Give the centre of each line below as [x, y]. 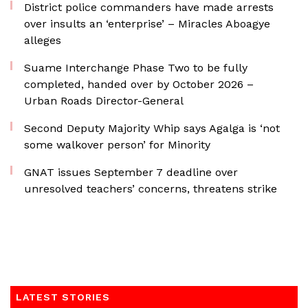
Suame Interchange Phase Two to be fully [136, 68]
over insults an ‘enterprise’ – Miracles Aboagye [147, 24]
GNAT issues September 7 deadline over [131, 172]
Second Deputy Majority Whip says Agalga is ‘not [152, 128]
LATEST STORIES [63, 297]
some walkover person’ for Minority [117, 145]
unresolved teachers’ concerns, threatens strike [151, 189]
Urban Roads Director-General [104, 101]
